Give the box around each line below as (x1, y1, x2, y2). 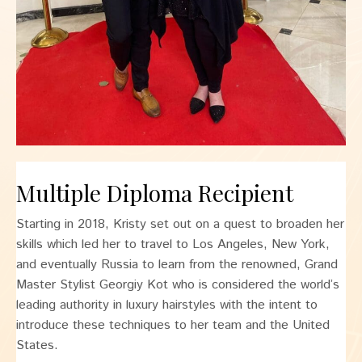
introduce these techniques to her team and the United (16, 315, 330, 335)
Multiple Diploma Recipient (16, 177, 293, 208)
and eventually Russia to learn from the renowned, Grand (16, 255, 338, 274)
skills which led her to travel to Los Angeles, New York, (16, 234, 330, 254)
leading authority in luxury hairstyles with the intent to (16, 295, 318, 314)
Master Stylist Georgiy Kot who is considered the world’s (16, 275, 339, 294)
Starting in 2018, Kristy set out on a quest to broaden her (16, 214, 344, 234)
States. (16, 335, 58, 355)
